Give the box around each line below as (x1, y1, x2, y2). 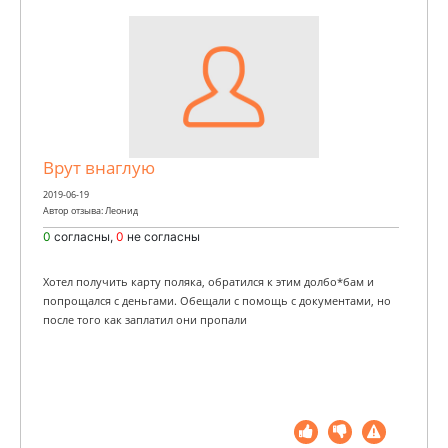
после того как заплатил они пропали (43, 312, 247, 327)
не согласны (127, 228, 200, 244)
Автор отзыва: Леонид (43, 203, 138, 217)
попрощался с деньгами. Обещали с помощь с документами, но (43, 293, 391, 308)
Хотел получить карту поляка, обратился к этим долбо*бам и (43, 274, 374, 289)
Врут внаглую (43, 155, 155, 179)
